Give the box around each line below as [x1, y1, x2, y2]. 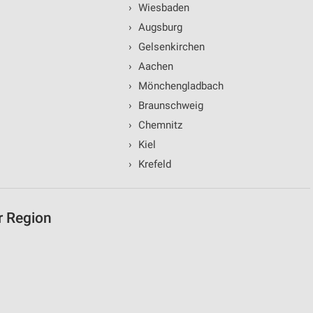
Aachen [135, 60, 173, 73]
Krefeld [135, 158, 171, 171]
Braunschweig [135, 99, 203, 112]
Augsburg [135, 21, 182, 34]
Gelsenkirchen [135, 41, 205, 54]
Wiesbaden [135, 1, 189, 15]
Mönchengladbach [135, 80, 224, 93]
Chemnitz [135, 119, 182, 132]
